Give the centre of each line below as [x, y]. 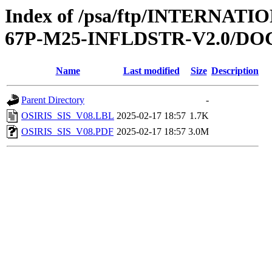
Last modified [151, 71]
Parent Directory [53, 100]
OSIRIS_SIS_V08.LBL [68, 116]
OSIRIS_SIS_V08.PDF [67, 132]
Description [235, 71]
